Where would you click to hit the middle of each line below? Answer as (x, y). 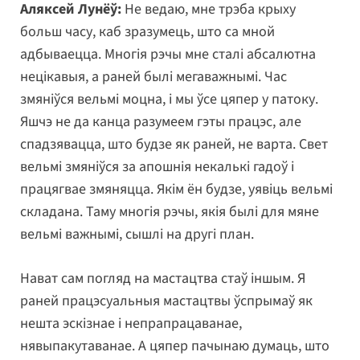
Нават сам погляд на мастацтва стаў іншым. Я (163, 278)
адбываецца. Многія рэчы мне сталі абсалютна (168, 54)
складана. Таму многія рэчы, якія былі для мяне (170, 211)
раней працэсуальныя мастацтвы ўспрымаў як (166, 301)
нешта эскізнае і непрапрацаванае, (131, 323)
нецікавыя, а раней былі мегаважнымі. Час (153, 76)
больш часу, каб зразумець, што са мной (147, 31)
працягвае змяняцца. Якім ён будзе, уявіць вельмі (176, 189)
